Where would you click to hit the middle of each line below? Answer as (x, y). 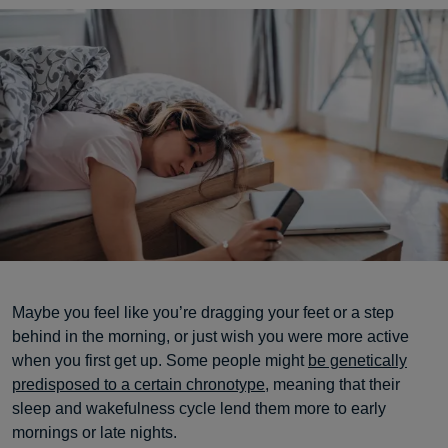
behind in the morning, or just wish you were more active (210, 336)
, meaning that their (332, 384)
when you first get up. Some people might (160, 360)
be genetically (357, 360)
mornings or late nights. (94, 432)
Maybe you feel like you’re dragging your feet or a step (203, 312)
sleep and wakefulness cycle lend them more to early (199, 408)
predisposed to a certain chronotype (138, 384)
